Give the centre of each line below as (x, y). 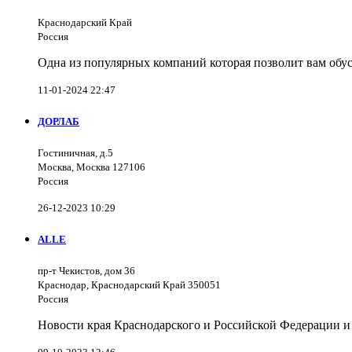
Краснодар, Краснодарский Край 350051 (129, 285)
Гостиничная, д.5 (75, 153)
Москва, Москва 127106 (92, 167)
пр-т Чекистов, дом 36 (86, 271)
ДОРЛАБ (59, 121)
